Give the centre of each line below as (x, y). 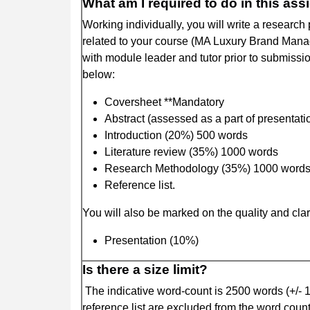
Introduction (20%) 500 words (176, 135)
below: (99, 74)
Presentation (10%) (152, 240)
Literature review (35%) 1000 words (191, 152)
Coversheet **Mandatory (164, 102)
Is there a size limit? (145, 269)
